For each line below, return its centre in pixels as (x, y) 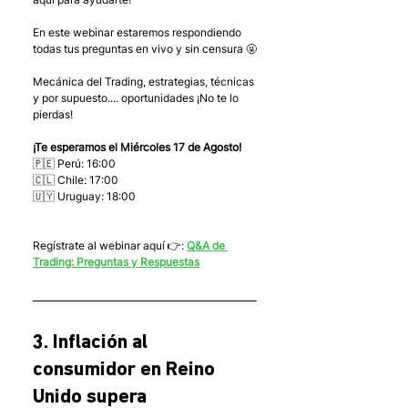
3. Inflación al (92, 342)
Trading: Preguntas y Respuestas (116, 261)
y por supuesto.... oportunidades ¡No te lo (137, 97)
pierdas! (53, 114)
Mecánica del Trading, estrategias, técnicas (145, 81)
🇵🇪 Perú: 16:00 (74, 163)
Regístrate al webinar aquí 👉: (110, 245)
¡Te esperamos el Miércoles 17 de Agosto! (137, 147)
